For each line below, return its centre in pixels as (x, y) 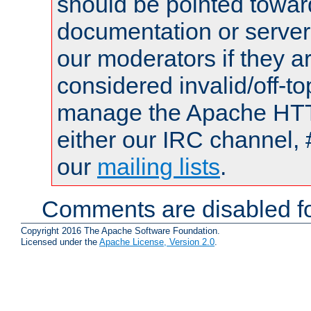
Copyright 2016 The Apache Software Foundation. (120, 230)
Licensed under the (60, 242)
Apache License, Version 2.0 (157, 242)
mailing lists (159, 167)
